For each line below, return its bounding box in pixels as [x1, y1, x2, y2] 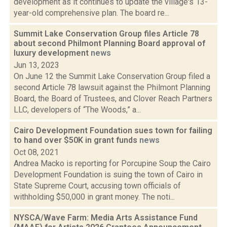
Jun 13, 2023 [14, 60, 59, 70]
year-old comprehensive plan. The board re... [14, 8, 169, 18]
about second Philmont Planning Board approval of [14, 39, 205, 48]
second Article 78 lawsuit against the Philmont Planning [14, 83, 210, 92]
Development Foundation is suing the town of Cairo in [14, 170, 203, 179]
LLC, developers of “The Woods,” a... [14, 105, 141, 115]
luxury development [14, 48, 91, 58]
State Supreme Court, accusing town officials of [14, 181, 181, 191]
